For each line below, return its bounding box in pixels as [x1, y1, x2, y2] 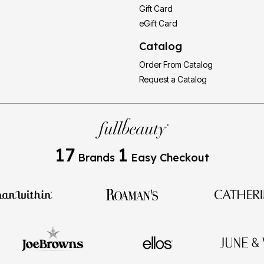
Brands [75, 150, 118, 164]
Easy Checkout [128, 150, 209, 164]
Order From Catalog [139, 59, 213, 70]
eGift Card [139, 18, 177, 28]
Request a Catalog [139, 74, 207, 84]
